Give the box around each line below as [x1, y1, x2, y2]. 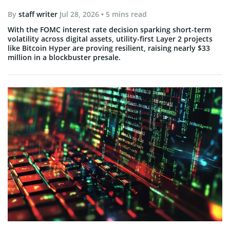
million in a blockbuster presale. [8, 52, 121, 62]
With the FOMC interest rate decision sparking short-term [8, 25, 211, 34]
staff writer [18, 9, 57, 19]
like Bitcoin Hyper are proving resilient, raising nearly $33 [8, 43, 210, 53]
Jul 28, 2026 [60, 9, 99, 19]
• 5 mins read [99, 9, 147, 19]
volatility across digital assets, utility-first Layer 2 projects [8, 34, 213, 44]
